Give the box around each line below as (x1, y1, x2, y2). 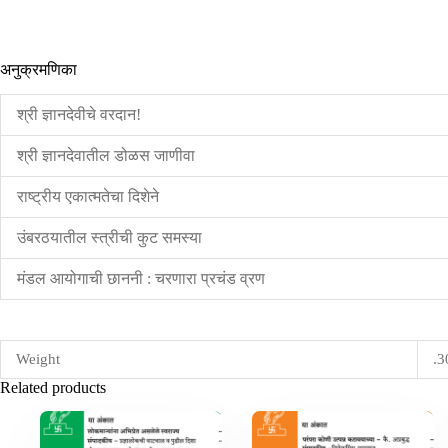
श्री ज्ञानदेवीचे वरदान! (17, 105, 141, 123)
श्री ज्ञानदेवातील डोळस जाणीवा (17, 146, 195, 164)
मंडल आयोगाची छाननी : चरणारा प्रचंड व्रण (17, 269, 265, 287)
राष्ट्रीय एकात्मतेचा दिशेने (17, 187, 159, 205)
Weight (16, 350, 60, 367)
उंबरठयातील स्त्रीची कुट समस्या (17, 228, 202, 246)
